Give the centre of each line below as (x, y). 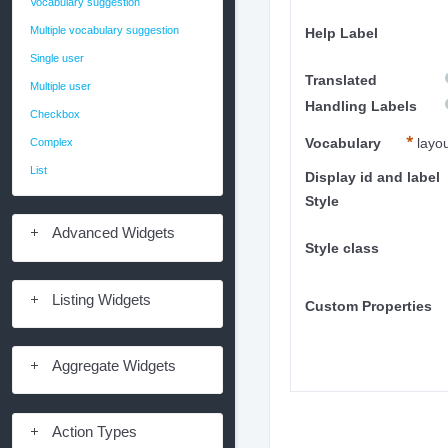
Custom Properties (368, 306)
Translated (340, 80)
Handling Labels (360, 106)
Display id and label (372, 177)
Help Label (341, 33)
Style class (341, 248)
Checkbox (55, 113)
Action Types (94, 431)
